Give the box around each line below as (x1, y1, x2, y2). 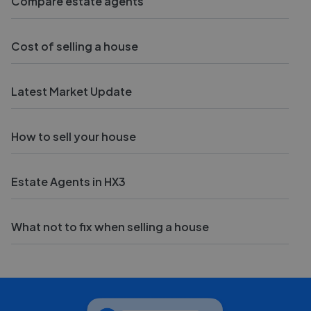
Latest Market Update (11, 84, 132, 99)
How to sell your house (11, 129, 136, 144)
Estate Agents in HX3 (11, 174, 126, 189)
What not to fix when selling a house (11, 219, 209, 234)
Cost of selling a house (11, 39, 138, 53)
